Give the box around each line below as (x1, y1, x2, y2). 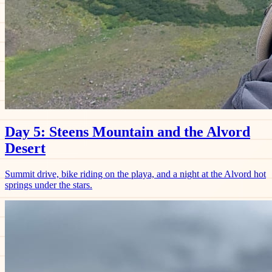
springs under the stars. (5, 180, 92, 191)
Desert (5, 140, 46, 157)
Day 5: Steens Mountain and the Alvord (5, 124, 250, 140)
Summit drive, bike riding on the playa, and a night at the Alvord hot (5, 169, 266, 180)
